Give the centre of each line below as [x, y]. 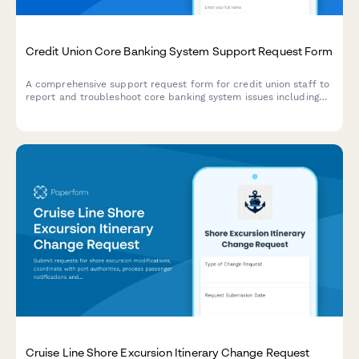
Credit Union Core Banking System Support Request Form [179, 50]
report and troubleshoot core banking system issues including [172, 97]
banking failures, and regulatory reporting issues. [141, 123]
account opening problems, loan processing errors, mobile [164, 110]
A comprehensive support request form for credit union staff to [177, 85]
